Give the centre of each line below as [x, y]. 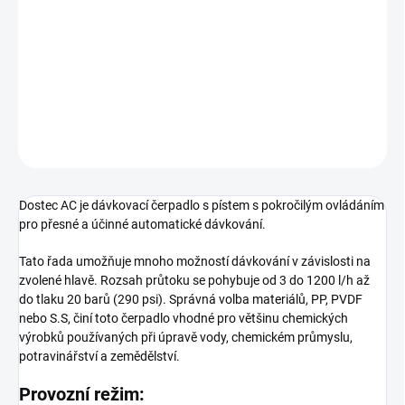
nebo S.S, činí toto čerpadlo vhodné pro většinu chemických [184, 319]
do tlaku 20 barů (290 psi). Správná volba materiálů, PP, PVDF [191, 300]
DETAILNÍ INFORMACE [74, 102]
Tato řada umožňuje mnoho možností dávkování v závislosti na [195, 262]
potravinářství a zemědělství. [99, 357]
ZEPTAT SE [338, 146]
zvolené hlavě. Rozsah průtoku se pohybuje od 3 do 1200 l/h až [194, 281]
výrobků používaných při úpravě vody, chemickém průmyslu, [186, 338]
